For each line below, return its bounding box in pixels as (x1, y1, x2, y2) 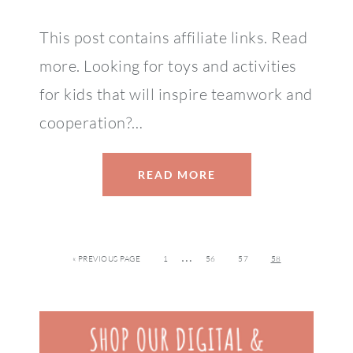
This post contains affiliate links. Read (39, 28, 307, 48)
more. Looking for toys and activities (39, 56, 297, 76)
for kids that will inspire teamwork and (39, 84, 313, 105)
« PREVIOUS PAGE (72, 254, 140, 265)
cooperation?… (39, 113, 143, 133)
